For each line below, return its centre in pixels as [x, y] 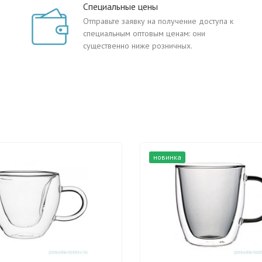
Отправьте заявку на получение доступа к [158, 21]
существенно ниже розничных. [138, 46]
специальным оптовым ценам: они [144, 33]
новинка [167, 157]
